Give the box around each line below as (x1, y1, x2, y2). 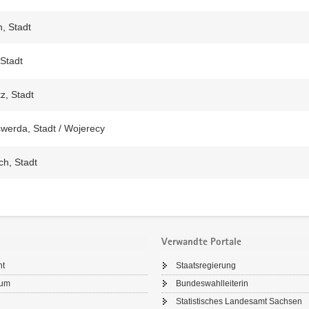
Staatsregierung (176, 261, 236, 270)
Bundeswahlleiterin (176, 279, 248, 288)
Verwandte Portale (161, 237, 241, 248)
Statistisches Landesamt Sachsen (176, 297, 302, 306)
